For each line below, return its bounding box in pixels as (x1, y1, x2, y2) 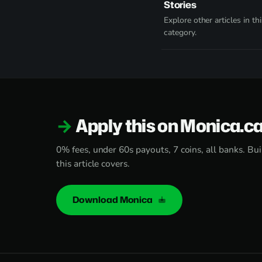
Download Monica (73, 194, 155, 206)
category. (164, 27, 196, 38)
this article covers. (56, 157, 130, 170)
